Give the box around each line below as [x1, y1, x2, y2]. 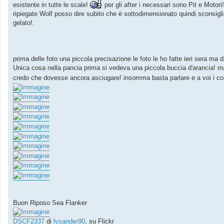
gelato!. [13, 19, 34, 27]
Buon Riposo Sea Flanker [13, 198, 87, 206]
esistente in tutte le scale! [13, 1, 90, 9]
